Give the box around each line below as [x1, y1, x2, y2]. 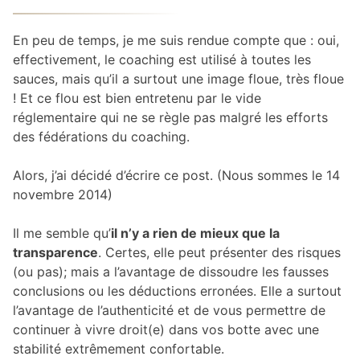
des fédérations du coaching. [13, 129, 190, 145]
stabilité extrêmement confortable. [13, 341, 224, 358]
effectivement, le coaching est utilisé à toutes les [13, 51, 311, 68]
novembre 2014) [13, 186, 112, 203]
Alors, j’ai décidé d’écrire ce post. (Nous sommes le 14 [13, 167, 340, 184]
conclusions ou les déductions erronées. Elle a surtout [13, 283, 342, 300]
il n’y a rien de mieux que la [111, 225, 280, 242]
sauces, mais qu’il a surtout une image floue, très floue [13, 71, 344, 88]
